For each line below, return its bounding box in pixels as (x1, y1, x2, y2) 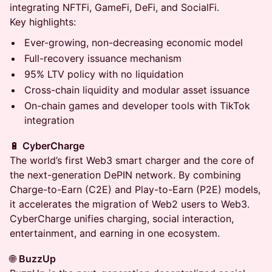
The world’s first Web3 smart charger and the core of (10, 154, 254, 166)
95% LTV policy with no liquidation (24, 68, 183, 80)
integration (24, 114, 74, 126)
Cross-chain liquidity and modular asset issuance (24, 84, 250, 96)
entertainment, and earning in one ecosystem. (10, 227, 220, 239)
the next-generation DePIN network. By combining (10, 169, 241, 181)
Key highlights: (10, 16, 76, 28)
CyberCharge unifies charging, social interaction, (10, 212, 234, 225)
